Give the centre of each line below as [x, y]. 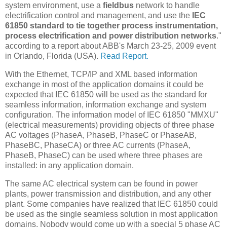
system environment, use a [54, 6]
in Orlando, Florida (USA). [53, 56]
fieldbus [118, 6]
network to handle [167, 6]
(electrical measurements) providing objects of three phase [110, 125]
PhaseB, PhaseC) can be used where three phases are [104, 156]
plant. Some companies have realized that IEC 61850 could [111, 204]
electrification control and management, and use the [99, 16]
